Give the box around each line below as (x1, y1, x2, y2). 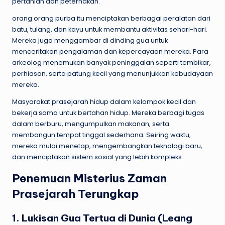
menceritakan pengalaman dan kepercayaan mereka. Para (12, 47, 208, 56)
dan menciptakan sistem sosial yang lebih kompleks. (12, 152, 183, 161)
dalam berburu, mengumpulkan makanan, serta (12, 119, 169, 128)
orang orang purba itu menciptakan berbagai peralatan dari (12, 14, 210, 23)
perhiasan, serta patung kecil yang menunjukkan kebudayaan (12, 69, 213, 78)
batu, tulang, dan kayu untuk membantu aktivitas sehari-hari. (12, 25, 207, 34)
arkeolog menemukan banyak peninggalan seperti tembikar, (12, 58, 211, 67)
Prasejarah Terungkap (12, 186, 142, 201)
